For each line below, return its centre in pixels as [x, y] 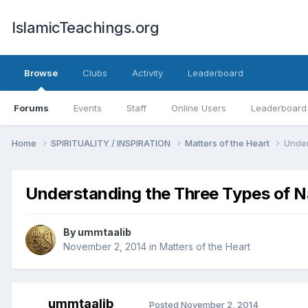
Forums [31, 108]
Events [88, 108]
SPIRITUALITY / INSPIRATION [112, 143]
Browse [41, 73]
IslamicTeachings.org [85, 27]
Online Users [199, 108]
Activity [147, 73]
